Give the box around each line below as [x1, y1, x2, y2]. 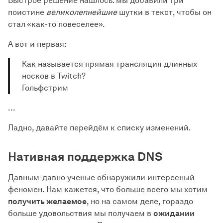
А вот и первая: [8, 39, 66, 49]
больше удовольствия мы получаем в [8, 209, 153, 218]
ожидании [153, 209, 195, 218]
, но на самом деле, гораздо [87, 197, 193, 206]
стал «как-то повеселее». [8, 19, 105, 29]
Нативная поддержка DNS [8, 149, 162, 164]
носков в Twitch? [22, 71, 86, 81]
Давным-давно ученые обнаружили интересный [8, 173, 195, 182]
